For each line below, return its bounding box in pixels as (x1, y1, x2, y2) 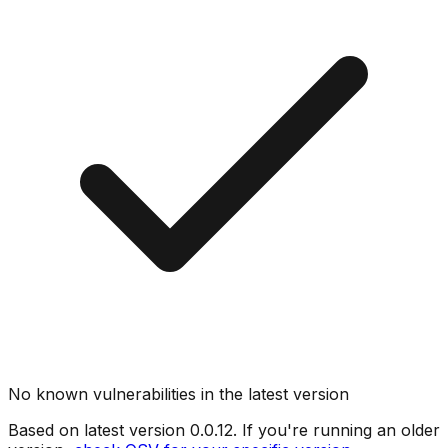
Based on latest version (8, 419, 190, 440)
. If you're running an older (233, 419, 440, 440)
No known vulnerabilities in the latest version (8, 383, 349, 404)
